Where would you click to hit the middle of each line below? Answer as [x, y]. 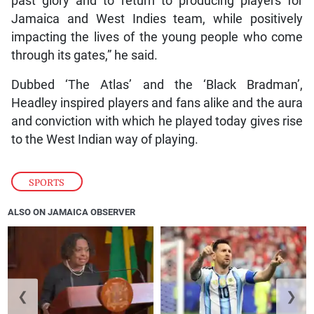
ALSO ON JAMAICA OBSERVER [72, 212]
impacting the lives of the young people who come [157, 37]
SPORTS [47, 182]
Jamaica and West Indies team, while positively [157, 19]
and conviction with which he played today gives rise [157, 121]
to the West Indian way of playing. [104, 139]
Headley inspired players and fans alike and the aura [157, 103]
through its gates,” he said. [84, 55]
